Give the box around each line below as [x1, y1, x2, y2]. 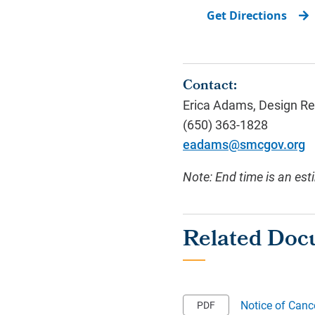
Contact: [183, 75, 237, 98]
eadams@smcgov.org [183, 136, 305, 153]
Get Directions [207, 8, 287, 23]
